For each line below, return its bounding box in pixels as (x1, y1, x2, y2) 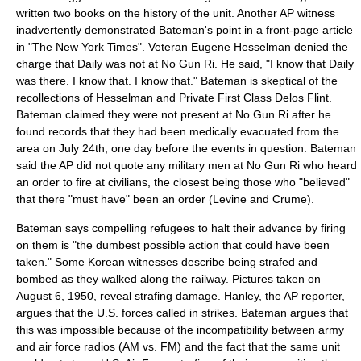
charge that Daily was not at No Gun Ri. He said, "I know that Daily (16, 57, 354, 70)
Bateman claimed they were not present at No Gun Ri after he (16, 108, 331, 121)
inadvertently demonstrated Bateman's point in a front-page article (16, 23, 353, 36)
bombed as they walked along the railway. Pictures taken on (16, 272, 321, 285)
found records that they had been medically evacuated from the (16, 125, 339, 138)
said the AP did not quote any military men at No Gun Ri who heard (16, 159, 357, 172)
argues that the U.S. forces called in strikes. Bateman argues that (16, 306, 348, 319)
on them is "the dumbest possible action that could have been (16, 239, 330, 251)
